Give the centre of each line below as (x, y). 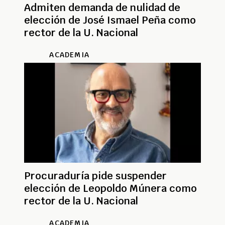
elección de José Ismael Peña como (110, 20)
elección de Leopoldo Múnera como (110, 189)
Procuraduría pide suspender (95, 176)
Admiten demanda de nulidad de (102, 8)
